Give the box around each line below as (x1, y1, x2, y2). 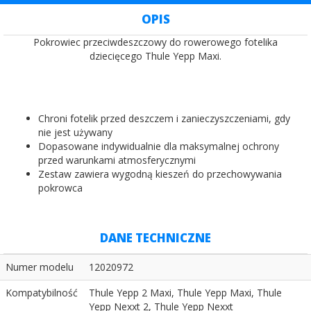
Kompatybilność (6, 285, 78, 299)
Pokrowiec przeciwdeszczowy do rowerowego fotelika (33, 35, 278, 49)
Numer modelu (6, 260, 74, 274)
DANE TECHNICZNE (100, 229, 211, 246)
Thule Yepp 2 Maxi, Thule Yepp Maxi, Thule (89, 285, 282, 299)
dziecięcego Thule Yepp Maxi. (90, 49, 221, 62)
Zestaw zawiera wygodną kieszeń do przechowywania (38, 167, 282, 180)
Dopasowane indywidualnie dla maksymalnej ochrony (38, 139, 279, 153)
